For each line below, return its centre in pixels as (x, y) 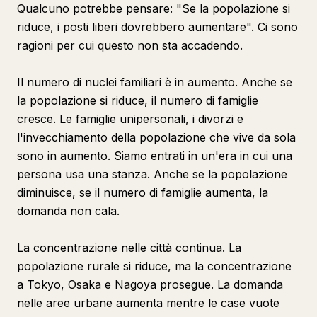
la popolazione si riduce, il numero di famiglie (138, 100)
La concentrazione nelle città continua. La (129, 248)
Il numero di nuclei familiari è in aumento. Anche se (155, 82)
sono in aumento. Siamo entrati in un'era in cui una (155, 156)
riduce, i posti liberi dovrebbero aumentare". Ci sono (157, 27)
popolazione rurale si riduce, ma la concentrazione (154, 266)
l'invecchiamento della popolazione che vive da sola (156, 137)
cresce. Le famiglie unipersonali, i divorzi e (130, 119)
